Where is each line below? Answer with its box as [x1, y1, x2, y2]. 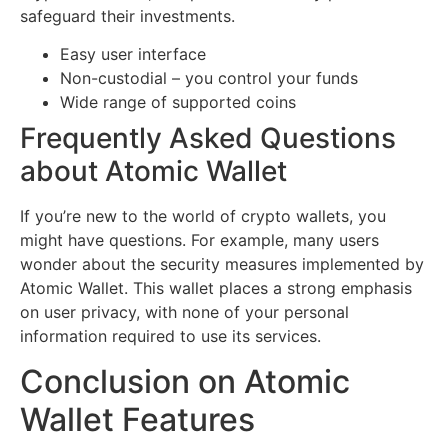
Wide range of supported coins [60, 92, 296, 113]
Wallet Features [20, 399, 255, 439]
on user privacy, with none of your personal [20, 302, 349, 323]
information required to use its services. [20, 326, 321, 347]
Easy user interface [60, 44, 206, 65]
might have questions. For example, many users [20, 230, 379, 251]
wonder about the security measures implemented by [20, 254, 424, 275]
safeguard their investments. [20, 5, 235, 26]
